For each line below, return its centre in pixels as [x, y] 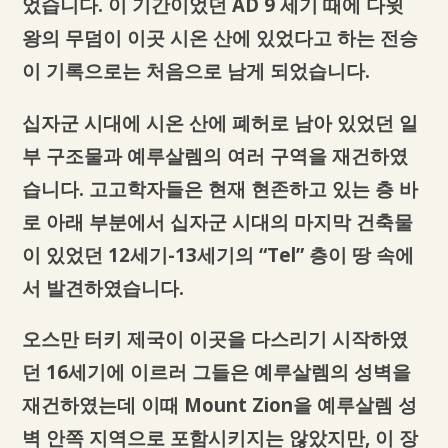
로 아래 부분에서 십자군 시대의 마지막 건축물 [217, 221]
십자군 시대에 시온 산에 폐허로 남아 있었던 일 [219, 122]
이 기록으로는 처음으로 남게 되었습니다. [195, 70]
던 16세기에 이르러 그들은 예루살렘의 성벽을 [216, 372]
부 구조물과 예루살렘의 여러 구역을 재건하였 [214, 155]
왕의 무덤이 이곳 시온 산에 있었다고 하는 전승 [219, 37]
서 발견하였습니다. [102, 287]
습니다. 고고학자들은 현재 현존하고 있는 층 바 [219, 188]
